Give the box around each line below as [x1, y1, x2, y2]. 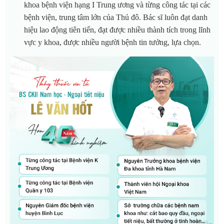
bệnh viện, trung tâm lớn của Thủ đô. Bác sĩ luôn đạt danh [24, 12, 207, 21]
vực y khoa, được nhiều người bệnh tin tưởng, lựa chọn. [24, 37, 201, 46]
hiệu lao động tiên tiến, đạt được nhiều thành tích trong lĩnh [24, 25, 210, 34]
